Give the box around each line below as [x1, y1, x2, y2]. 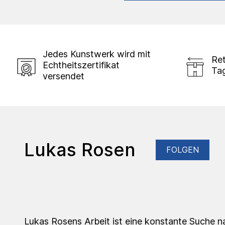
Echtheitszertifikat [43, 59, 120, 70]
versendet [43, 70, 84, 81]
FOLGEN [166, 144, 199, 155]
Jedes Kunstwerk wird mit [43, 48, 151, 59]
